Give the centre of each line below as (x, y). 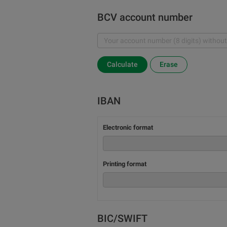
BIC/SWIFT (122, 218)
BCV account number (145, 17)
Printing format (125, 164)
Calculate (122, 64)
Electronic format (128, 127)
